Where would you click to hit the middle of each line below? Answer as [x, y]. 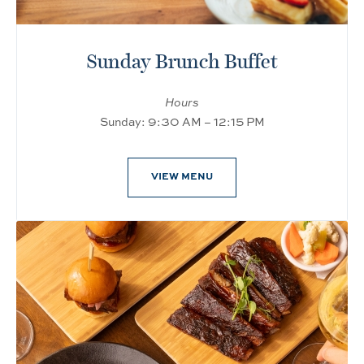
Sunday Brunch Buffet [182, 61]
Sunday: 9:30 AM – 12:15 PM [182, 121]
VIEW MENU [182, 175]
